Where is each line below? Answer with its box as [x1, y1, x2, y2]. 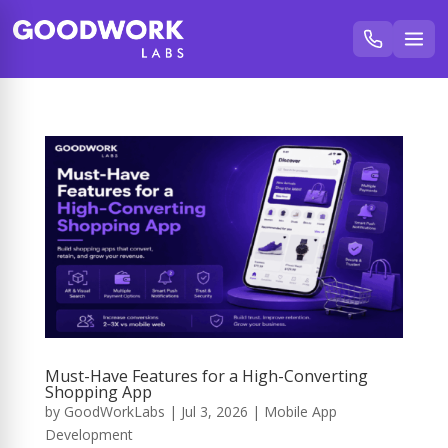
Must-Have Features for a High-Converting [44, 364, 368, 387]
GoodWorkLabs [63, 401, 165, 421]
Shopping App [44, 380, 152, 403]
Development [44, 424, 133, 444]
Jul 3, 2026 [180, 401, 248, 421]
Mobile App [263, 401, 337, 421]
